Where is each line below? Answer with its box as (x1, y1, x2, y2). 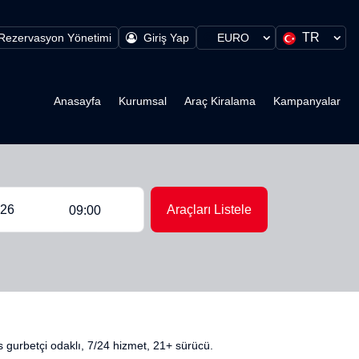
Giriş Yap (143, 30, 189, 44)
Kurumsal (119, 94, 167, 107)
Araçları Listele (167, 203, 252, 216)
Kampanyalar (273, 94, 341, 107)
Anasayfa (54, 94, 101, 107)
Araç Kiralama (184, 94, 256, 107)
